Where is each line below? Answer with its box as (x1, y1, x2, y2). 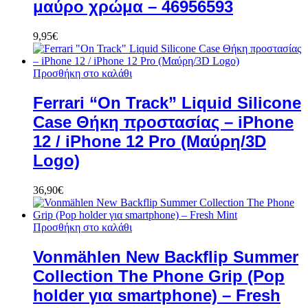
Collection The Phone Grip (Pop (33, 266, 285, 285)
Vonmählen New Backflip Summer (33, 247, 298, 266)
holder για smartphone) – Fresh (33, 285, 280, 305)
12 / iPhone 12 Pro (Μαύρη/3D (33, 131, 266, 151)
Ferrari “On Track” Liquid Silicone (33, 93, 301, 112)
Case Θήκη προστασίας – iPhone (33, 112, 294, 131)
